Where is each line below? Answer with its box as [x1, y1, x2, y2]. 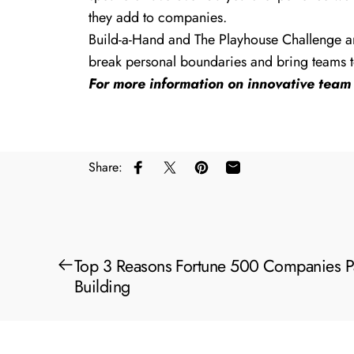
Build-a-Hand [88, 28, 168, 50]
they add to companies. [88, 6, 231, 28]
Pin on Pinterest [200, 166, 283, 184]
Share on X [168, 166, 228, 184]
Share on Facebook [137, 166, 241, 184]
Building [74, 273, 130, 299]
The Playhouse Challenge [194, 28, 341, 50]
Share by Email [232, 166, 312, 184]
